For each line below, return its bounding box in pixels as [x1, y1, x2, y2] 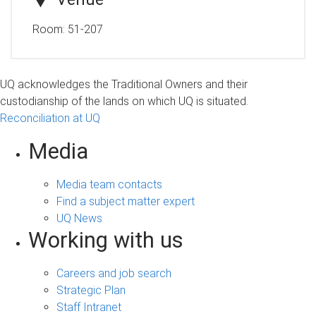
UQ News [56, 212, 102, 226]
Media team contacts [56, 178, 162, 192]
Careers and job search [56, 267, 171, 281]
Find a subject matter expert [56, 195, 195, 209]
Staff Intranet [56, 300, 121, 315]
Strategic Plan [56, 284, 126, 298]
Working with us [28, 227, 183, 254]
